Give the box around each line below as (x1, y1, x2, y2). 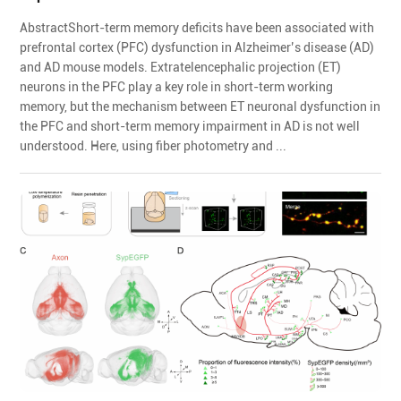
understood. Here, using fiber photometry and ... (20, 138, 287, 153)
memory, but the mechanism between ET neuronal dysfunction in (20, 98, 381, 114)
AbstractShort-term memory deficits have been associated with (20, 20, 375, 35)
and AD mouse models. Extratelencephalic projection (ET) (20, 59, 342, 74)
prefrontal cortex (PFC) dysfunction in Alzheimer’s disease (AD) (20, 39, 375, 55)
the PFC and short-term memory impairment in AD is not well (20, 118, 361, 133)
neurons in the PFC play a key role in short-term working (20, 79, 334, 94)
